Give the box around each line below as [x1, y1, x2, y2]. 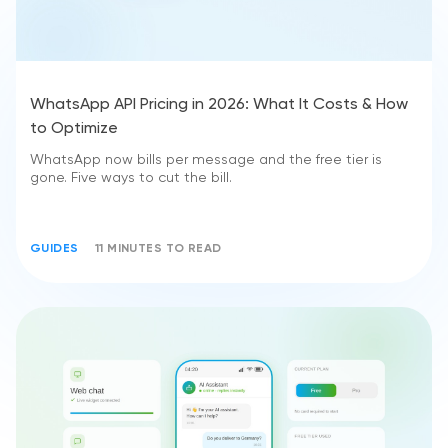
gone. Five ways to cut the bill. [30, 171, 232, 186]
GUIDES [30, 243, 79, 256]
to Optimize [30, 121, 118, 138]
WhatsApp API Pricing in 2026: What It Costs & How [30, 97, 408, 114]
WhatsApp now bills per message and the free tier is [30, 153, 382, 168]
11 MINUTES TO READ [94, 243, 222, 256]
